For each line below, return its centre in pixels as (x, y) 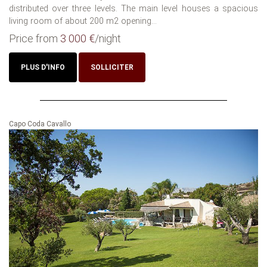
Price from (35, 39)
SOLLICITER (112, 68)
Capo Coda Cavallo (40, 124)
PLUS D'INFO (43, 68)
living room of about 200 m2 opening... (83, 21)
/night (108, 39)
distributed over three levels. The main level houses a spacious (133, 9)
